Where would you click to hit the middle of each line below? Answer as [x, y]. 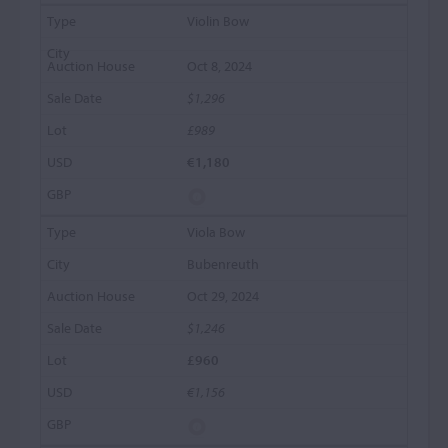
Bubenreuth [223, 264]
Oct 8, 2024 [220, 66]
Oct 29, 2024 [223, 296]
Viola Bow [216, 232]
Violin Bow [218, 21]
